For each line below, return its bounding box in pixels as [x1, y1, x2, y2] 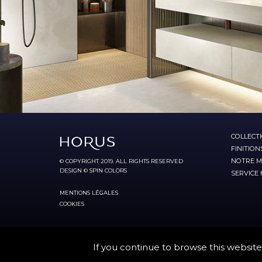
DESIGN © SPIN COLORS [60, 167, 127, 174]
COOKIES [60, 200, 84, 207]
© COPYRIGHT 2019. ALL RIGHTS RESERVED [60, 157, 183, 164]
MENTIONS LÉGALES [60, 189, 118, 196]
